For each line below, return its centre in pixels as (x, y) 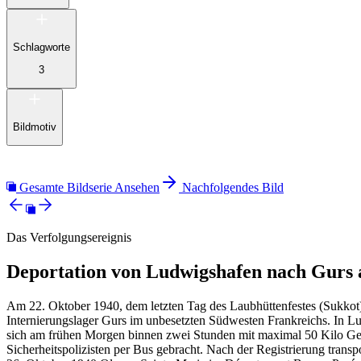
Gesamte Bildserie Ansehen (89, 188)
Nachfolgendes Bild (233, 188)
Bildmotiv (35, 127)
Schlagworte (41, 47)
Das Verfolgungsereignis (69, 238)
